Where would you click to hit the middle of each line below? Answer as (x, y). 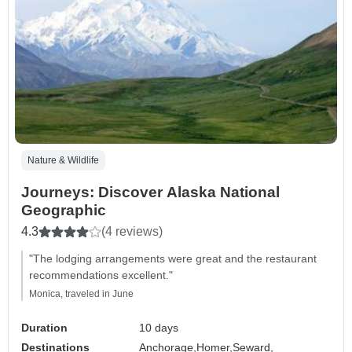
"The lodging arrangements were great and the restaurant (173, 259)
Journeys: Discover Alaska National (150, 192)
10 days (159, 328)
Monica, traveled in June (81, 294)
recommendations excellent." (101, 275)
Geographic (64, 211)
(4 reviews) (132, 232)
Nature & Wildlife (63, 161)
